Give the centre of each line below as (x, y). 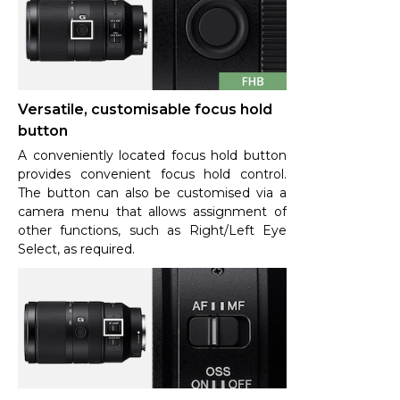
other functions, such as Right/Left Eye (152, 230)
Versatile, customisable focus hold (145, 109)
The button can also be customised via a (152, 192)
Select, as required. (76, 249)
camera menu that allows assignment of (152, 211)
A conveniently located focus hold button (152, 155)
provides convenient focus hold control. (152, 174)
